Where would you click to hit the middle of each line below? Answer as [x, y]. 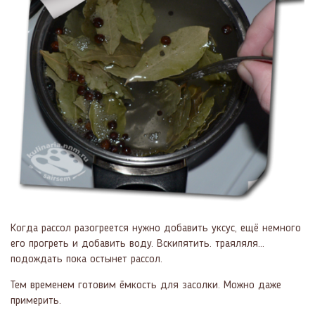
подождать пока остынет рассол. [86, 260]
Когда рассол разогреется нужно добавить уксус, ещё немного [156, 229]
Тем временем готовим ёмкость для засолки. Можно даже [146, 286]
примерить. [36, 301]
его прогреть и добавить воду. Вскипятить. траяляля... [137, 244]
